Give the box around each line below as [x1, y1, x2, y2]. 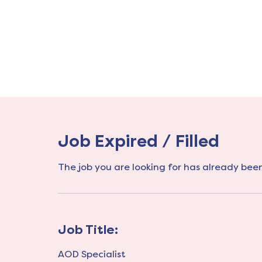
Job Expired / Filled [58, 132, 219, 151]
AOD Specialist [58, 249, 126, 260]
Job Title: [58, 223, 118, 237]
